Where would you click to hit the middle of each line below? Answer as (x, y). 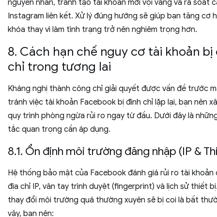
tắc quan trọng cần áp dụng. (59, 129)
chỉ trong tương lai (59, 66)
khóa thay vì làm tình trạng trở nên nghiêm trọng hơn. (102, 29)
